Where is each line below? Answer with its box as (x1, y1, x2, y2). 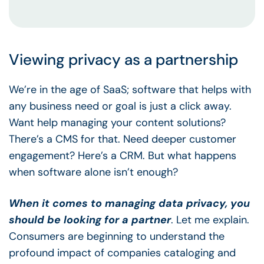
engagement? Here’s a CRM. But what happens (9, 148, 236, 163)
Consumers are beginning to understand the (9, 229, 225, 243)
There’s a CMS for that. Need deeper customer (9, 131, 236, 146)
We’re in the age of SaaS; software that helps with (9, 82, 251, 97)
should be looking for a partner (9, 212, 171, 227)
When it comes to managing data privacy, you (9, 196, 250, 210)
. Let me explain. (171, 212, 249, 227)
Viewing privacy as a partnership (9, 49, 238, 70)
